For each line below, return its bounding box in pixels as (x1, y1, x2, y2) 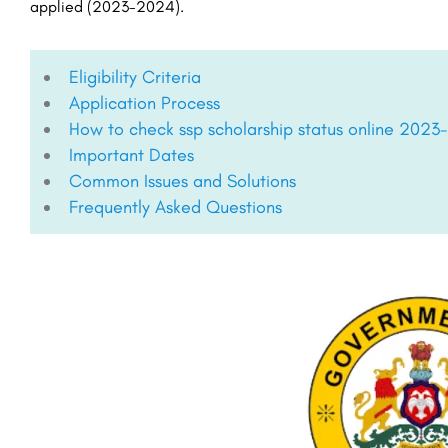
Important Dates (69, 144, 194, 166)
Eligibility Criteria (69, 66, 201, 88)
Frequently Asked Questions (69, 196, 282, 218)
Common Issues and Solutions (69, 170, 296, 192)
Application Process (69, 92, 220, 114)
